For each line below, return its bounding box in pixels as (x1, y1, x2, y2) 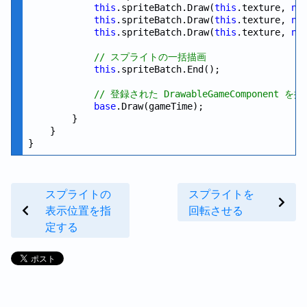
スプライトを (188, 186, 254, 201)
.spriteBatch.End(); (116, 63, 220, 75)
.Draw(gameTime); (116, 100, 204, 112)
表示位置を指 (45, 202, 111, 218)
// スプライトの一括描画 (94, 51, 206, 62)
